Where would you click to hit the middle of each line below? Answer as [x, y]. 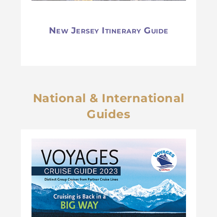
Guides [108, 114]
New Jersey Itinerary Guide [108, 31]
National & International [108, 98]
